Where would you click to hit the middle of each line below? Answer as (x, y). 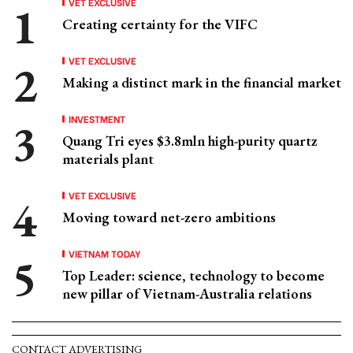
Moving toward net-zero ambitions (169, 217)
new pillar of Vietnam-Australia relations (187, 294)
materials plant (108, 159)
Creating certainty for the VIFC (160, 24)
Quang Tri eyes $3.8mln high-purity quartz (190, 141)
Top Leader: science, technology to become (193, 275)
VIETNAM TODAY (105, 253)
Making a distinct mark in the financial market (202, 82)
